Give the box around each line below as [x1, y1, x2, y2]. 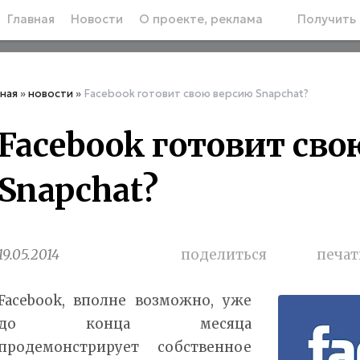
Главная [6, 11, 55, 27]
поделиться [181, 246, 268, 264]
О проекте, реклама [138, 11, 263, 27]
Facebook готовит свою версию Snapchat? [83, 87, 309, 101]
